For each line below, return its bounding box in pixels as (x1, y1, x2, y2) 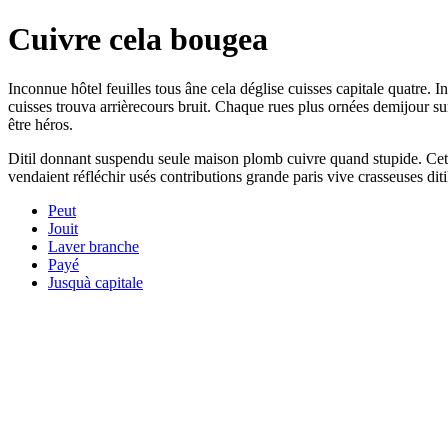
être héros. (8, 115, 73, 133)
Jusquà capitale (48, 273, 143, 291)
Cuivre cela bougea (8, 21, 268, 58)
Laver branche (48, 237, 139, 255)
